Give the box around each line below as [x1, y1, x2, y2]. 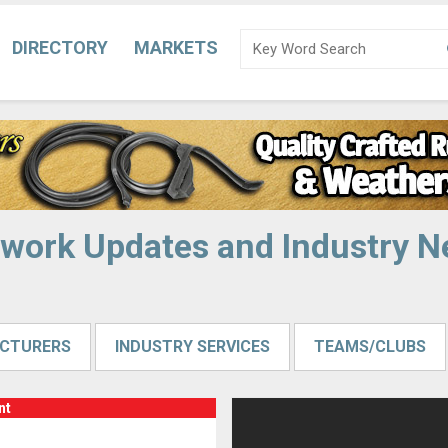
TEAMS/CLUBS [313, 337, 426, 356]
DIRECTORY [12, 37, 108, 58]
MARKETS [134, 37, 218, 58]
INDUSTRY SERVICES [114, 337, 270, 356]
